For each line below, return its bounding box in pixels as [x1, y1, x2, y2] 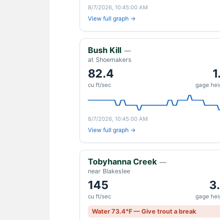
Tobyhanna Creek [88, 157, 157, 166]
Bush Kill [88, 45, 121, 55]
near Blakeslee [88, 167, 130, 175]
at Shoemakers [88, 56, 132, 63]
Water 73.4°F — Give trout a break [92, 208, 196, 215]
